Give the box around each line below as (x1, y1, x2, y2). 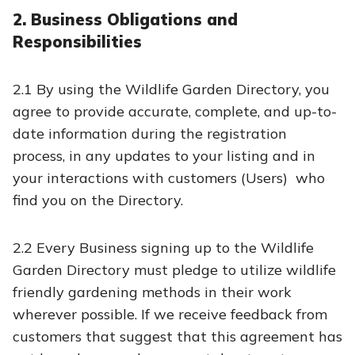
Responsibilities (13, 32, 142, 52)
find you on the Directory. (13, 191, 183, 209)
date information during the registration (13, 124, 287, 143)
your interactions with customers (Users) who (13, 169, 325, 187)
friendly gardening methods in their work (13, 283, 292, 301)
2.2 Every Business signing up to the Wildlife (13, 239, 314, 257)
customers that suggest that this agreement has (13, 327, 342, 345)
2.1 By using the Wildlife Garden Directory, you (13, 80, 330, 98)
